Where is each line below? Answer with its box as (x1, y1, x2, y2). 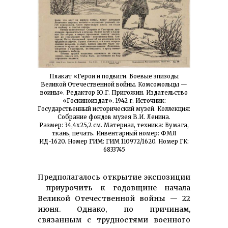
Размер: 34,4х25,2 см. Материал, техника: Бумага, (39, 122, 189, 129)
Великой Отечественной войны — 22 (38, 194, 190, 204)
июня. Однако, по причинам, (38, 205, 190, 214)
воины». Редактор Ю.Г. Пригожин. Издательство (40, 89, 188, 97)
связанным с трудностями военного (38, 215, 190, 225)
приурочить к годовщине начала (38, 183, 190, 193)
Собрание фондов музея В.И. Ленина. (58, 113, 170, 121)
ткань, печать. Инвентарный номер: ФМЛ (51, 130, 177, 137)
